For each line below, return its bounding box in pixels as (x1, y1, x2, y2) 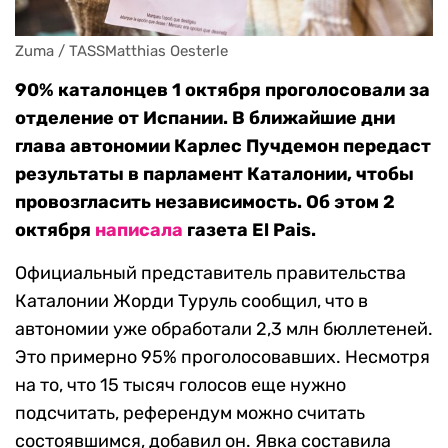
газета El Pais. (183, 219, 316, 242)
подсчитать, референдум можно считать (15, 402, 365, 425)
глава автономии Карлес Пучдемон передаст (15, 135, 431, 158)
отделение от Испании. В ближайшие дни (15, 107, 395, 130)
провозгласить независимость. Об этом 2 (15, 191, 395, 214)
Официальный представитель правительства (15, 262, 406, 285)
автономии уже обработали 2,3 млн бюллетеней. (15, 318, 433, 341)
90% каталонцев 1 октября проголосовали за (15, 79, 430, 102)
